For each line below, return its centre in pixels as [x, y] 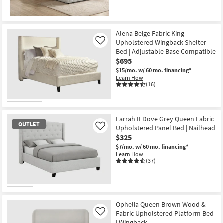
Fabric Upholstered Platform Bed [165, 213]
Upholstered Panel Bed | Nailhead [166, 128]
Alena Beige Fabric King [150, 33]
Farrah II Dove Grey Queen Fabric [165, 119]
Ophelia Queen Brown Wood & [161, 204]
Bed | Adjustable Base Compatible [166, 51]
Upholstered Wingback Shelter [161, 42]
